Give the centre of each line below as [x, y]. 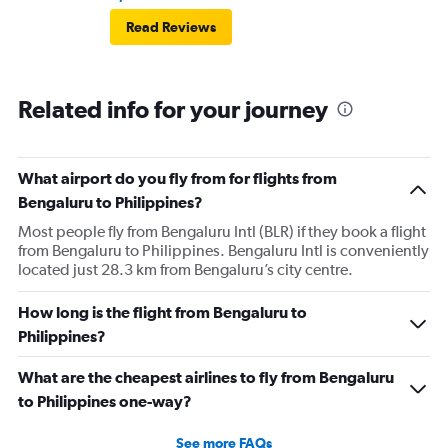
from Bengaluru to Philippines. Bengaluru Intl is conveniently [223, 251]
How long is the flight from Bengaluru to [162, 312]
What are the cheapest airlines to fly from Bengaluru [206, 377]
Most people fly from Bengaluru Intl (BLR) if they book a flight [222, 232]
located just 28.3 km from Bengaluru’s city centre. [185, 270]
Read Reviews [171, 27]
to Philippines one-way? [105, 401]
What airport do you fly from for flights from [177, 178]
